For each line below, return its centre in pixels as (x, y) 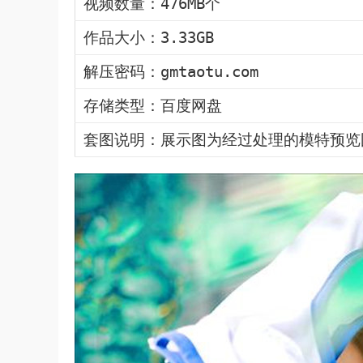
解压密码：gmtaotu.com (171, 72)
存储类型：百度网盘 (153, 106)
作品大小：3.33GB (149, 38)
